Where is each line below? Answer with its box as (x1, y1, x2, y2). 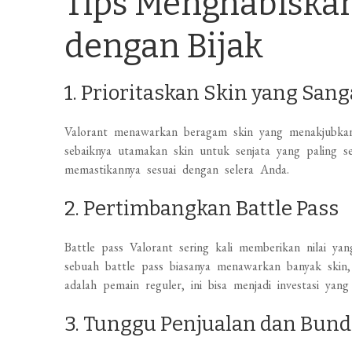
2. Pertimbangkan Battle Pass (64, 196, 339, 221)
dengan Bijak (64, 27, 264, 66)
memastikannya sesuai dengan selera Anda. (64, 161, 290, 178)
